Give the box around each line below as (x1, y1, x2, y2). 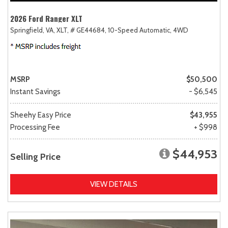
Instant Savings (10, 87, 61, 97)
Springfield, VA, (10, 26, 55, 35)
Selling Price (10, 151, 61, 163)
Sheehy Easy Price (10, 110, 71, 120)
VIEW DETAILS (90, 180, 137, 189)
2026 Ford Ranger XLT (10, 13, 82, 24)
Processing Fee (10, 123, 60, 132)
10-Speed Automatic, (108, 26, 172, 35)
